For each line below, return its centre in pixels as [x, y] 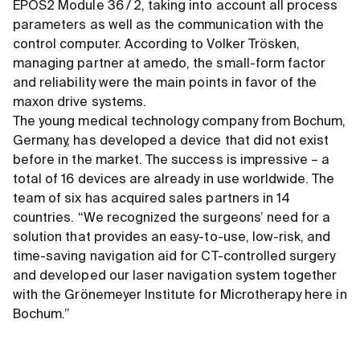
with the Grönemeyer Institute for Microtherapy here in [180, 296]
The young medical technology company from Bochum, [180, 123]
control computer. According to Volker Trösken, [157, 45]
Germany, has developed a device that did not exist [171, 142]
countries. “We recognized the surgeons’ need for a [172, 219]
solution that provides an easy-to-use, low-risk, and [172, 238]
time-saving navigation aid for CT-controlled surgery [174, 258]
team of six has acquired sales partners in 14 [152, 200]
